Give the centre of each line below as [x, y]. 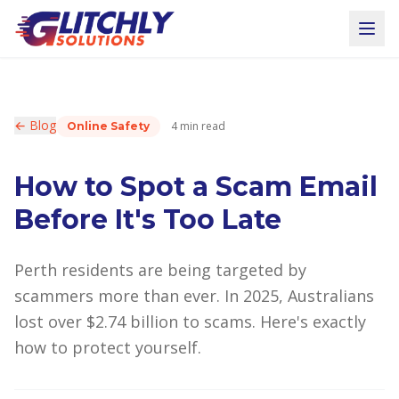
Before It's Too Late [148, 220]
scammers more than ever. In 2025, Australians [194, 296]
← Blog [35, 125]
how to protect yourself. [108, 347]
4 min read [198, 126]
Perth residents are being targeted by [160, 270]
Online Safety [108, 126]
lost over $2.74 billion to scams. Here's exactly [190, 322]
